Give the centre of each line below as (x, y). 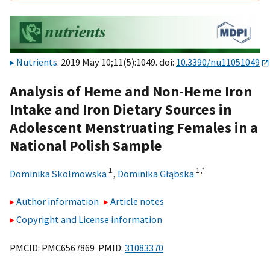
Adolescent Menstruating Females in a (134, 127)
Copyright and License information (89, 220)
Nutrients (37, 62)
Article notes (137, 202)
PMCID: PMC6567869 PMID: (67, 247)
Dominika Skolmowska (58, 173)
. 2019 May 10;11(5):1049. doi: (117, 62)
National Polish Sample (86, 145)
